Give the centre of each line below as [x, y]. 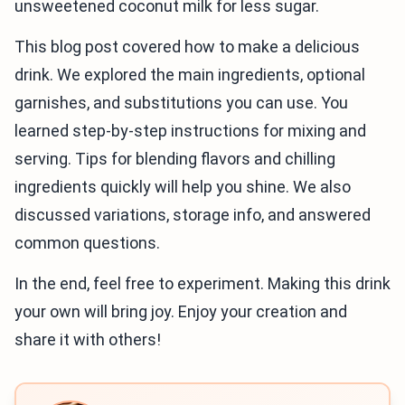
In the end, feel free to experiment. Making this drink [202, 283]
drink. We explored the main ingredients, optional [190, 74]
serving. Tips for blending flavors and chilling [175, 158]
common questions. [87, 242]
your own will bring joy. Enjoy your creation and [181, 311]
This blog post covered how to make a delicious [187, 46]
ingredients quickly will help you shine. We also [183, 186]
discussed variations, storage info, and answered [193, 214]
